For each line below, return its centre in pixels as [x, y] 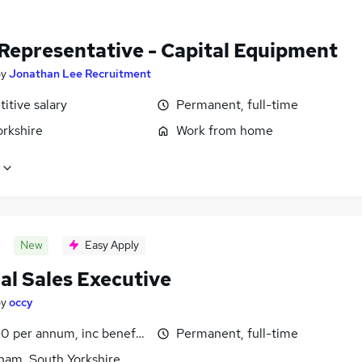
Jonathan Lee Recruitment [80, 73]
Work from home [225, 130]
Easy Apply [112, 245]
